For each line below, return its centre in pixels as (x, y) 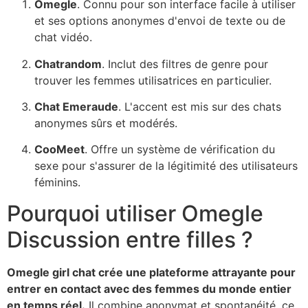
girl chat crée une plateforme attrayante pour (173, 272)
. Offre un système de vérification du (180, 150)
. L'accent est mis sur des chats (200, 107)
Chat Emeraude (76, 107)
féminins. (57, 183)
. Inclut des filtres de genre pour (185, 64)
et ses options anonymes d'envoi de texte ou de (160, 21)
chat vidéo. (63, 37)
